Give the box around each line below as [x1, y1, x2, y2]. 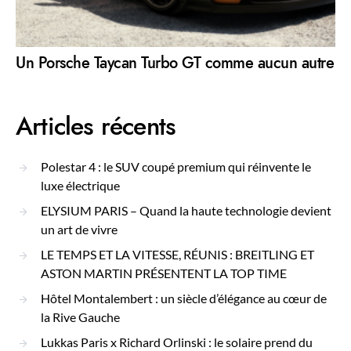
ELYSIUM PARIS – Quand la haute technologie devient [41, 202, 331, 218]
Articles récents [16, 108, 176, 143]
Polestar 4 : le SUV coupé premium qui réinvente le [41, 158, 311, 174]
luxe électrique [41, 177, 120, 193]
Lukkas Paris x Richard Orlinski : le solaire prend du [41, 334, 313, 349]
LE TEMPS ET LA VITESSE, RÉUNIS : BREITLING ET [41, 246, 314, 262]
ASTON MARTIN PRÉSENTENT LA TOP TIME [41, 265, 287, 280]
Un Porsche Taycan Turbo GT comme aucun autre [16, 51, 334, 74]
